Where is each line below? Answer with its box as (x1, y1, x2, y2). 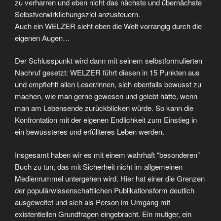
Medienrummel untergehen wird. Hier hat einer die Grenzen (15, 173, 205, 184)
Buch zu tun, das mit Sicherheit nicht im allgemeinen (15, 161, 183, 172)
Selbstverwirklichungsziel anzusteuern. (15, 8, 140, 19)
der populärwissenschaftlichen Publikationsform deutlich (15, 184, 194, 195)
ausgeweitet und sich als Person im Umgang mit (15, 196, 170, 207)
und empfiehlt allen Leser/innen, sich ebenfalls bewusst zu (15, 79, 201, 90)
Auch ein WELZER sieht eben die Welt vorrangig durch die (15, 20, 202, 31)
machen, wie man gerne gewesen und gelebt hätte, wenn (15, 91, 197, 102)
